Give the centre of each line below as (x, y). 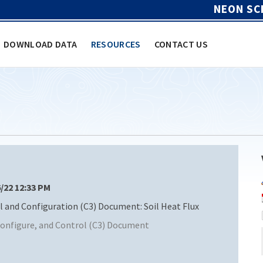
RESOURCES (116, 44)
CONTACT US (181, 44)
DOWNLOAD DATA (41, 44)
